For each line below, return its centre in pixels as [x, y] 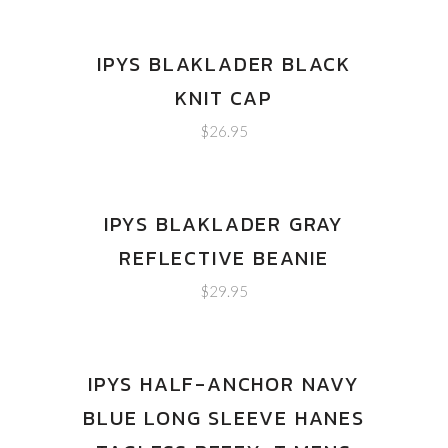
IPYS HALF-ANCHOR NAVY [224, 384]
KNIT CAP [224, 98]
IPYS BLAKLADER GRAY [224, 224]
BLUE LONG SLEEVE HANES [224, 418]
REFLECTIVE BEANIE [224, 258]
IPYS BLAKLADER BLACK [223, 64]
